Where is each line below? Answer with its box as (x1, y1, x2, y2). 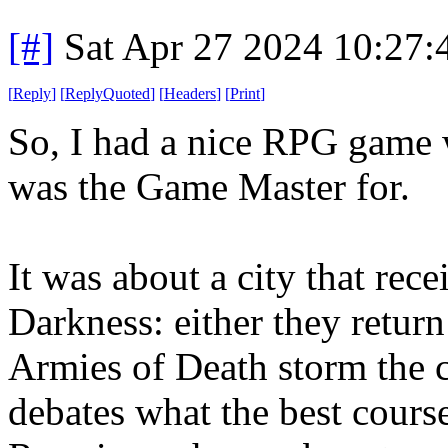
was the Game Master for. (8, 164, 410, 208)
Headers (164, 84, 216, 102)
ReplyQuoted (65, 84, 150, 102)
